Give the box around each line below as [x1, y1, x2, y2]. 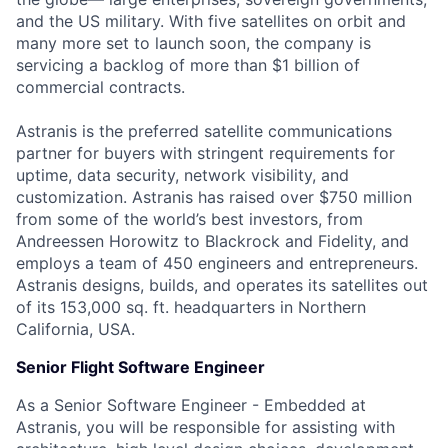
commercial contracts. [16, 77, 185, 97]
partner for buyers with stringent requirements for [16, 143, 395, 163]
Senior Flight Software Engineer [16, 357, 265, 377]
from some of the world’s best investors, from [16, 209, 363, 229]
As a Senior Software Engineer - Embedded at [16, 395, 366, 415]
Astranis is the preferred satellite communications [16, 121, 392, 141]
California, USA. [16, 319, 135, 339]
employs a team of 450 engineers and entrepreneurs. [16, 253, 418, 273]
